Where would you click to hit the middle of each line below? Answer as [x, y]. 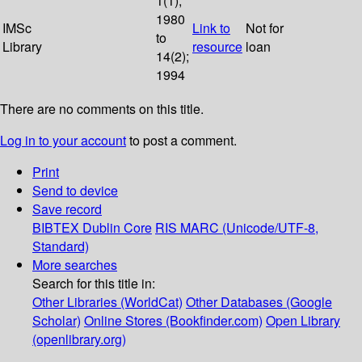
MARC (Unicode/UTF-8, [249, 228]
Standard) [61, 246]
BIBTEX [56, 228]
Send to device [75, 191]
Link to [211, 28]
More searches [75, 265]
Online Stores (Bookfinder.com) [173, 321]
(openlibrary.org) [79, 339]
